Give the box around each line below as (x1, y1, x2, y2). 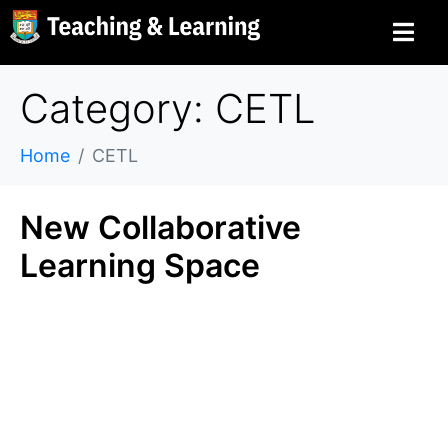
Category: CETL (20, 84, 316, 133)
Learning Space (20, 246, 260, 285)
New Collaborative (20, 208, 301, 247)
